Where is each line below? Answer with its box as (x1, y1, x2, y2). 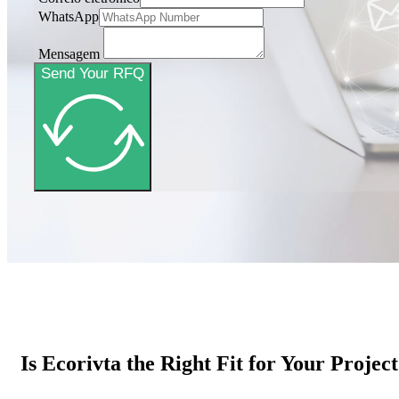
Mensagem (38, 46, 100, 62)
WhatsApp (38, 9, 99, 25)
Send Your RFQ (41, 65, 144, 82)
